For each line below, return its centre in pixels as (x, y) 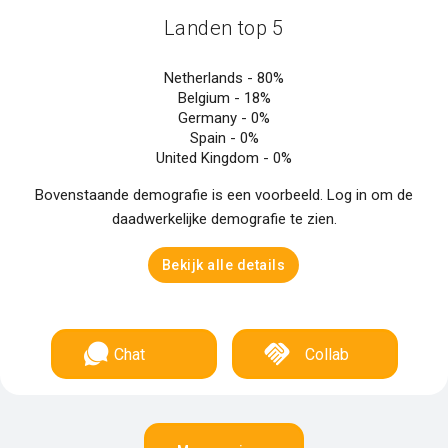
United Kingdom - (214, 158)
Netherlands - (210, 78)
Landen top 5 (224, 28)
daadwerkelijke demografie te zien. (224, 219)
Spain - (214, 138)
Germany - (214, 118)
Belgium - (210, 98)
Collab (326, 354)
